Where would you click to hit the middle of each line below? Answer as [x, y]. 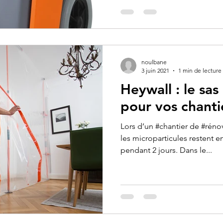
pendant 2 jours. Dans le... [166, 150]
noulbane [154, 62]
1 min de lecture [200, 70]
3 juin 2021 [155, 70]
